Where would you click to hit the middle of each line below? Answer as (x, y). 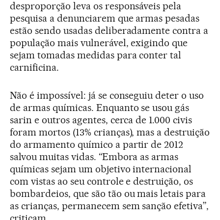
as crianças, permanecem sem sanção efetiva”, (110, 206)
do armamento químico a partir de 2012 (97, 144)
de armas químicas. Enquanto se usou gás (100, 108)
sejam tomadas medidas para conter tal (96, 55)
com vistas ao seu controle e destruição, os (102, 181)
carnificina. (34, 67)
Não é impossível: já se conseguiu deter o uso (107, 95)
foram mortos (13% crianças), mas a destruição (110, 132)
